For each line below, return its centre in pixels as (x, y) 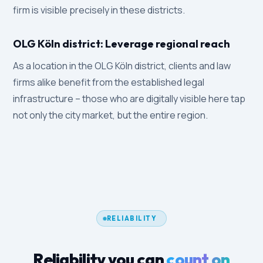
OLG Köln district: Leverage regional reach (122, 44)
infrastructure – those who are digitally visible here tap (129, 99)
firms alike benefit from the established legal (109, 82)
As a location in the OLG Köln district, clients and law (122, 66)
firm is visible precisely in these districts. (99, 10)
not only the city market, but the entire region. (111, 115)
